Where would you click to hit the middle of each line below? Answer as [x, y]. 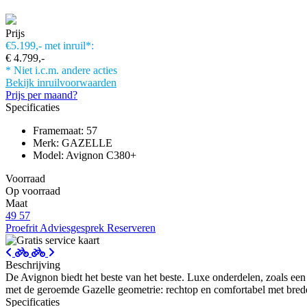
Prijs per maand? [41, 95]
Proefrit [23, 228]
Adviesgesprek [73, 228]
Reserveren [131, 228]
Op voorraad [33, 191]
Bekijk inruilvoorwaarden [61, 82]
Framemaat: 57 [65, 130]
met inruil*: [69, 45]
